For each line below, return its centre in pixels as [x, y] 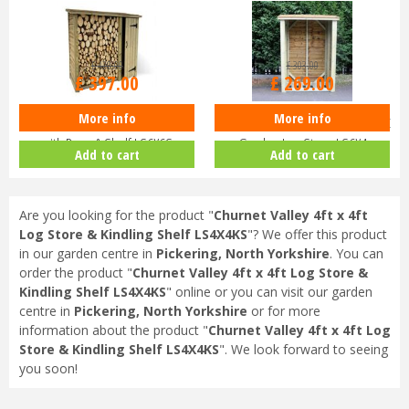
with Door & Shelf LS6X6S [107, 144]
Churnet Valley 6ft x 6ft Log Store [107, 121]
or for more [283, 311]
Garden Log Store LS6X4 [302, 144]
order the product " [75, 273]
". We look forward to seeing [303, 350]
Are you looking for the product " [116, 215]
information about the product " [113, 330]
